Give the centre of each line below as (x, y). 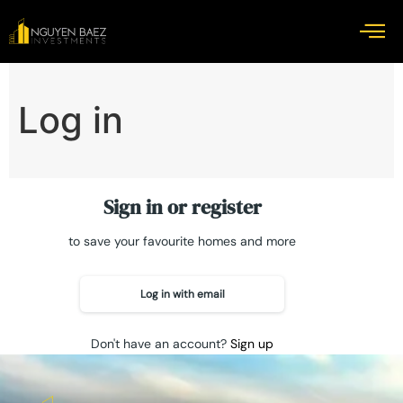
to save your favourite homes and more (183, 241)
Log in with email (182, 294)
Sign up (252, 343)
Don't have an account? (161, 343)
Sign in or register (182, 206)
